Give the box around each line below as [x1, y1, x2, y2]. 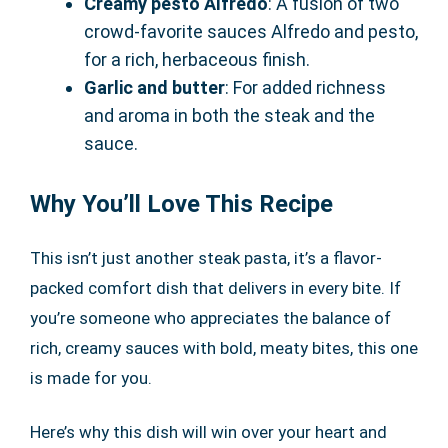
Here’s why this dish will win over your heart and [30, 421, 387, 442]
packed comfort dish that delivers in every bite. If [30, 277, 401, 298]
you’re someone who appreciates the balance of [30, 307, 391, 328]
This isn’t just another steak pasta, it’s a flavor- [30, 247, 382, 268]
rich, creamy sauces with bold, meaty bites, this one [30, 337, 418, 358]
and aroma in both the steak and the [84, 104, 375, 126]
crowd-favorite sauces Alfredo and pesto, [84, 20, 418, 42]
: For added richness [225, 76, 386, 98]
